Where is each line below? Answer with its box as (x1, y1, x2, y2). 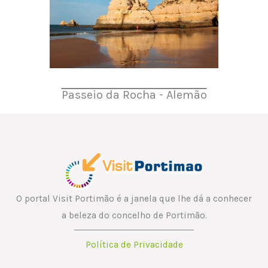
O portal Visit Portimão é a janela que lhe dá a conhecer (16, 193, 252, 205)
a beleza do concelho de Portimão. (61, 210, 207, 221)
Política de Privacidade (85, 239, 183, 251)
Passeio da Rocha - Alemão (61, 88, 207, 102)
